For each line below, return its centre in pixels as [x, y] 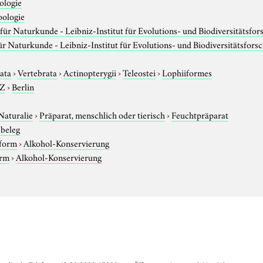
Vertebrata [38, 72]
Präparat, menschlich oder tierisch [102, 114]
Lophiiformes [187, 72]
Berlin [23, 86]
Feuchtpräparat [200, 114]
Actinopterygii [90, 72]
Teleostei [139, 72]
